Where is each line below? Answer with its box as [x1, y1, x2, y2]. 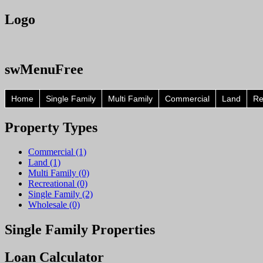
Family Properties [42, 222, 155, 238]
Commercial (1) [28, 147, 86, 157]
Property [5, 119, 59, 135]
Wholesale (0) [28, 200, 80, 210]
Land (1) [28, 157, 60, 168]
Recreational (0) [28, 178, 87, 189]
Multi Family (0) [28, 168, 89, 178]
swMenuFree [5, 61, 83, 77]
